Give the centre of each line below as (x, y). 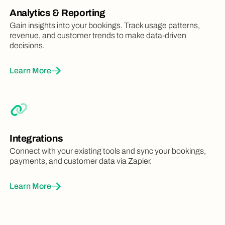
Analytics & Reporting (58, 13)
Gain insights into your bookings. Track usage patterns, (105, 26)
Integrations (36, 139)
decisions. (27, 46)
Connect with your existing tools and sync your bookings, (108, 151)
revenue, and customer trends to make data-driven (98, 36)
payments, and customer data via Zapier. (81, 161)
